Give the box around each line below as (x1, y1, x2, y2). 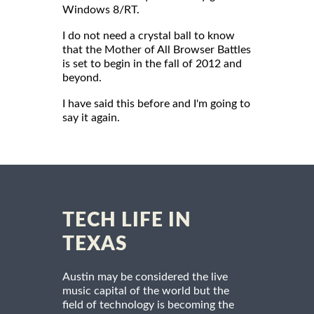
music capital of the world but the (62, 285, 229, 296)
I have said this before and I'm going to (62, 97, 250, 109)
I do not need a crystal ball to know (62, 29, 235, 41)
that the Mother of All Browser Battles (62, 43, 251, 55)
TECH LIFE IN (62, 210, 191, 230)
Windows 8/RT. (62, 4, 139, 15)
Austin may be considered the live (62, 271, 228, 282)
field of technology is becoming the (62, 299, 234, 310)
